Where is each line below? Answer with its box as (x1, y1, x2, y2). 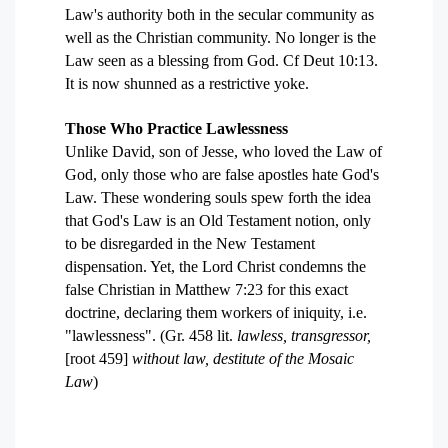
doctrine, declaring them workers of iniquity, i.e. (65, 304, 367, 321)
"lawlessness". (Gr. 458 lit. (65, 327, 237, 344)
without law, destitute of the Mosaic (132, 350, 354, 367)
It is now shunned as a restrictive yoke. (65, 75, 309, 92)
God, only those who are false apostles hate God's (65, 166, 379, 183)
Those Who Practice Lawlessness (65, 120, 288, 137)
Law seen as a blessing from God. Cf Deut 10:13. (65, 52, 378, 69)
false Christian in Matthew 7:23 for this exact (65, 281, 348, 298)
